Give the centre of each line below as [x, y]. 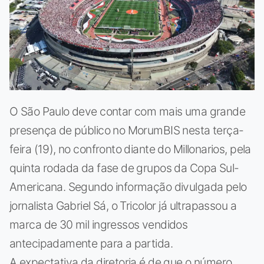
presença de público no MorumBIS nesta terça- [127, 130]
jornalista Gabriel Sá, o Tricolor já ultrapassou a [123, 205]
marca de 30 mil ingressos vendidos [99, 224]
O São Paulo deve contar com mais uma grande [128, 111]
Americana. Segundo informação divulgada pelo [128, 187]
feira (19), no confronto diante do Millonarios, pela [130, 149]
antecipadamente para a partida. [91, 243]
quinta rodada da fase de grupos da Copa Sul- [124, 168]
